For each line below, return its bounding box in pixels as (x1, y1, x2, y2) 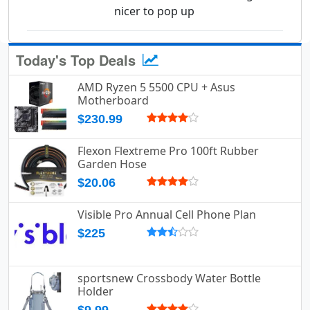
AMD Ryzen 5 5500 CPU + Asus (77, 80, 235, 95)
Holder (77, 284, 113, 300)
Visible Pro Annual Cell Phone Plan (77, 207, 256, 223)
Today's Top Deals (16, 50, 140, 71)
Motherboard (77, 93, 149, 109)
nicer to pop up (114, 3, 194, 19)
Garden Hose (77, 156, 147, 172)
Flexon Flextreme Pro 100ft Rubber (77, 143, 259, 159)
